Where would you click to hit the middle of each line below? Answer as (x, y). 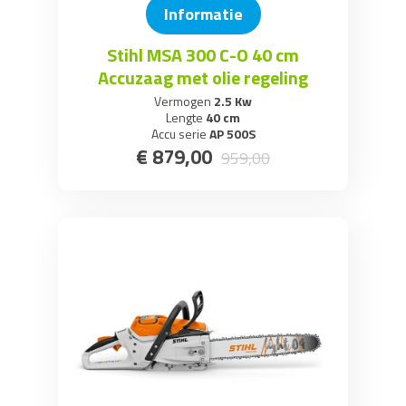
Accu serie (179, 133)
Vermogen (183, 101)
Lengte (184, 117)
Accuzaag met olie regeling (203, 77)
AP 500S (231, 133)
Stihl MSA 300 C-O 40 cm (203, 54)
